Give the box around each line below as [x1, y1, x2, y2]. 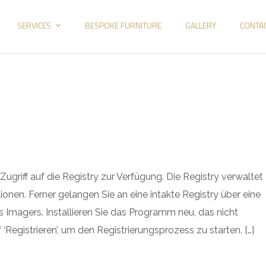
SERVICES [17, 18, 51, 31]
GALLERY [185, 18, 216, 31]
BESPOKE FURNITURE [84, 18, 161, 31]
